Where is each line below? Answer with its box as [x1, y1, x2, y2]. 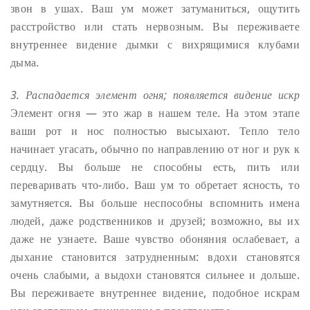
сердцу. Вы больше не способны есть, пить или [10, 158, 300, 174]
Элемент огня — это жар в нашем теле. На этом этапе [10, 104, 300, 120]
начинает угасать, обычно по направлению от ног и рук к [10, 140, 300, 156]
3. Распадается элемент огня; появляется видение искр [10, 86, 300, 102]
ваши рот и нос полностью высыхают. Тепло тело [10, 122, 300, 138]
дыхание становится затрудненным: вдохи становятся [10, 248, 300, 264]
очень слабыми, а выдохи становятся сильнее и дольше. [10, 266, 300, 282]
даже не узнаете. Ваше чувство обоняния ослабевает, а [10, 230, 300, 246]
